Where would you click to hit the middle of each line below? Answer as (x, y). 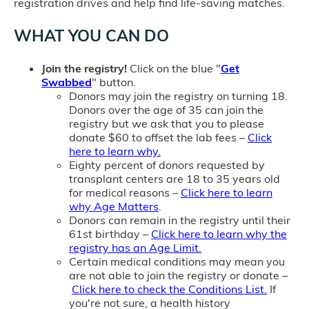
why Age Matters (114, 207)
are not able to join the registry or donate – (178, 276)
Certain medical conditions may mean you (177, 262)
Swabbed (67, 82)
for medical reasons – (125, 193)
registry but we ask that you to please (167, 124)
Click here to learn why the (219, 234)
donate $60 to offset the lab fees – (158, 138)
